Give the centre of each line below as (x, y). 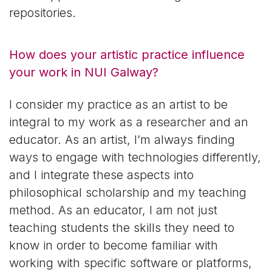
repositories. (42, 12)
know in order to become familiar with (114, 245)
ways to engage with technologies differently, (135, 157)
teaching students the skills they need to (122, 227)
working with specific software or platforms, (131, 263)
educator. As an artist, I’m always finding (122, 139)
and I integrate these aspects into (101, 175)
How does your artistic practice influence (127, 54)
